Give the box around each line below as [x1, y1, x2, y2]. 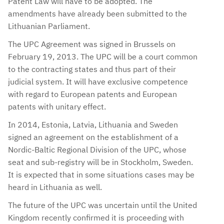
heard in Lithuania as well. [8, 182, 102, 192]
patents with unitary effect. [8, 101, 106, 112]
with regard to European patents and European [8, 89, 177, 99]
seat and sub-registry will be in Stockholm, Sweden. [8, 157, 193, 167]
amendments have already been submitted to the [8, 8, 187, 18]
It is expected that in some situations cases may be [8, 169, 194, 180]
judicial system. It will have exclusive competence [8, 76, 188, 87]
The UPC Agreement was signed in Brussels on [8, 39, 175, 49]
